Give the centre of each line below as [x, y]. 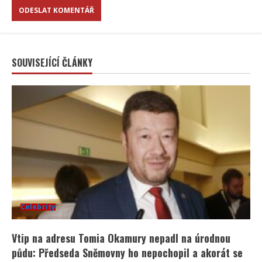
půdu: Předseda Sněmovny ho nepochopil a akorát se [127, 253]
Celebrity [38, 207]
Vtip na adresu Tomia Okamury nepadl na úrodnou [121, 238]
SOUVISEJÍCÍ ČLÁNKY [52, 63]
